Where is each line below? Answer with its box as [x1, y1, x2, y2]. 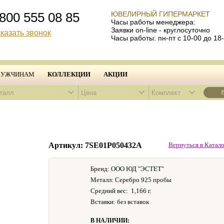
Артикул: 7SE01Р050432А [48, 141, 142, 149]
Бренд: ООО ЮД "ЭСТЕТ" [90, 165, 164, 172]
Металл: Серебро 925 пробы [90, 176, 171, 183]
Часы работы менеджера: [111, 18, 195, 26]
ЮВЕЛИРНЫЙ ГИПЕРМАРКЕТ [111, 10, 210, 18]
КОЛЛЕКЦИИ [47, 70, 90, 78]
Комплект [151, 89, 180, 96]
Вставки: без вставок [90, 198, 149, 205]
